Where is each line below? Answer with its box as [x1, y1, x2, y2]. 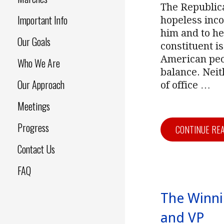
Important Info [17, 12, 67, 28]
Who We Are [17, 55, 60, 71]
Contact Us [17, 141, 55, 157]
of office [160, 79, 200, 91]
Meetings [17, 98, 50, 114]
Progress [17, 120, 49, 135]
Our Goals [17, 34, 50, 49]
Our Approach [17, 77, 64, 92]
